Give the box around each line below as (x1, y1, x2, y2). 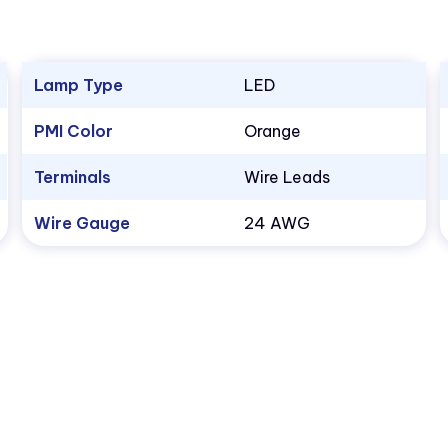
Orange (243, 121, 301, 142)
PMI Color (33, 121, 113, 142)
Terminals (33, 167, 111, 188)
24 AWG (243, 213, 310, 234)
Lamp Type (33, 75, 123, 96)
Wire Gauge (33, 213, 130, 234)
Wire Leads (243, 167, 330, 188)
